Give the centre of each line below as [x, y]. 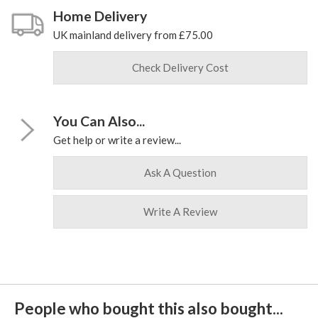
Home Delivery [100, 16]
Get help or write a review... [117, 140]
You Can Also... [99, 121]
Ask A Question [180, 173]
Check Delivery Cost [180, 68]
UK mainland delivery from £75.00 [133, 35]
